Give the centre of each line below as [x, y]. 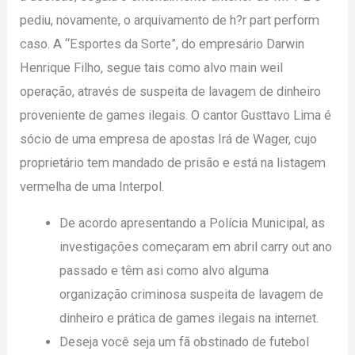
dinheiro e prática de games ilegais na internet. [189, 319]
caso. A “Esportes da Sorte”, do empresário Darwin [162, 44]
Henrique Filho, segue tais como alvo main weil [152, 67]
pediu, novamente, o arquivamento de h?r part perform [170, 20]
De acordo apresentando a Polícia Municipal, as [192, 223]
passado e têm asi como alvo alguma [164, 271]
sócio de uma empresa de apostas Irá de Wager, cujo [169, 139]
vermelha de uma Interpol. [92, 186]
